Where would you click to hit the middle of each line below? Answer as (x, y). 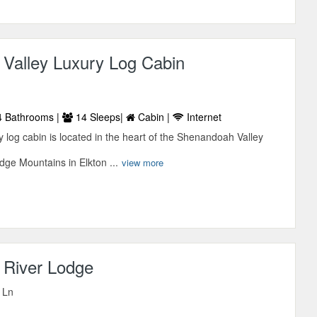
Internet (203, 117)
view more (143, 163)
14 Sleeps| (100, 117)
